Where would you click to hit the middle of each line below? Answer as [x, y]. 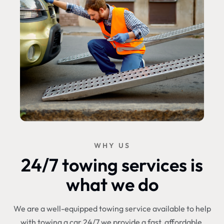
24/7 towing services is [112, 164]
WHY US [112, 145]
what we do [112, 184]
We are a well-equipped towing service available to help [112, 208]
